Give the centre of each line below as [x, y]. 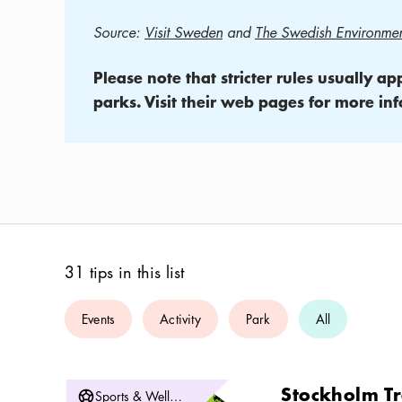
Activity [180, 319]
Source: [117, 32]
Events [99, 319]
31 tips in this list [124, 272]
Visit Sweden [184, 32]
